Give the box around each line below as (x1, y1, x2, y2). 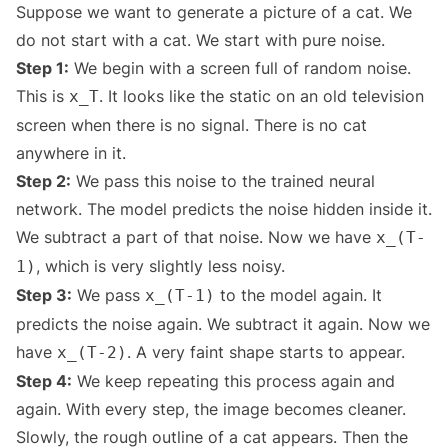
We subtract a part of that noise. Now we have (16, 227, 376, 248)
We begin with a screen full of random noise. (69, 58, 411, 79)
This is (16, 86, 69, 107)
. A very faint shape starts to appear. (127, 342, 405, 363)
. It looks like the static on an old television (99, 86, 424, 107)
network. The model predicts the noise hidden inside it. (16, 199, 432, 220)
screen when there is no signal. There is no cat (16, 115, 367, 136)
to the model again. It (215, 285, 382, 306)
